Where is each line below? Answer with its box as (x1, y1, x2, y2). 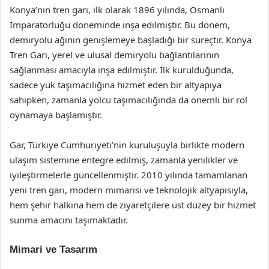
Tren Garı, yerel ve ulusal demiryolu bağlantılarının (10, 49, 219, 61)
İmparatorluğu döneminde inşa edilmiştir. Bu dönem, (10, 19, 230, 31)
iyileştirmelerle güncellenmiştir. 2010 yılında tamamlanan (10, 169, 247, 181)
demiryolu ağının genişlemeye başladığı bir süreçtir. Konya (10, 34, 252, 46)
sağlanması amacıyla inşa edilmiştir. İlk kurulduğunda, (10, 64, 234, 76)
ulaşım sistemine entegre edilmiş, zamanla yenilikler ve (10, 154, 238, 166)
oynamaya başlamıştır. (10, 109, 102, 121)
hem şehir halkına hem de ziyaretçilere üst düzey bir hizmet (10, 199, 256, 211)
